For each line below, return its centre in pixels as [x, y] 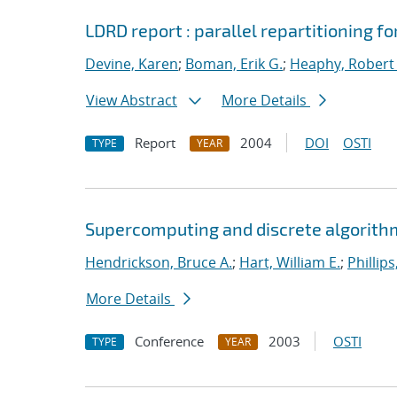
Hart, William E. [290, 262]
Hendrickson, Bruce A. [159, 262]
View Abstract [132, 100]
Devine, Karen [132, 64]
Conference [169, 341]
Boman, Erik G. [234, 64]
